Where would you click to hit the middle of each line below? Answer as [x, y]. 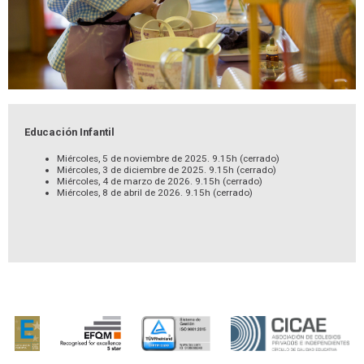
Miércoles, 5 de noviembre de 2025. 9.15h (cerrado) [168, 158]
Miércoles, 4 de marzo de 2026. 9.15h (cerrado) [160, 181]
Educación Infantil [69, 132]
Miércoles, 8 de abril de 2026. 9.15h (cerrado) [155, 192]
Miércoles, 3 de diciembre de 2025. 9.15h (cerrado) [167, 169]
